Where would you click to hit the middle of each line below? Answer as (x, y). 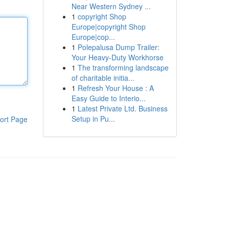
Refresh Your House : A (116, 88)
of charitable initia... (103, 78)
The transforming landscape (123, 67)
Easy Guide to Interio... (108, 98)
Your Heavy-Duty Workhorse (117, 57)
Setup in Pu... (93, 119)
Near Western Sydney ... (111, 6)
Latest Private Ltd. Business (122, 108)
